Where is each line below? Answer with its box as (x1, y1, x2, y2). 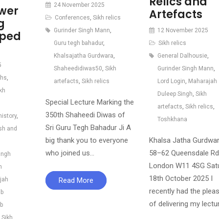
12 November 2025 (155, 27, 208, 34)
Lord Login (157, 78, 185, 85)
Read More (58, 176, 93, 185)
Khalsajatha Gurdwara (53, 52, 113, 60)
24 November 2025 (52, 1, 105, 9)
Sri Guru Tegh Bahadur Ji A (45, 123, 131, 132)
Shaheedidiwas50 (53, 65, 102, 72)
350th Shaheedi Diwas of (45, 110, 125, 120)
